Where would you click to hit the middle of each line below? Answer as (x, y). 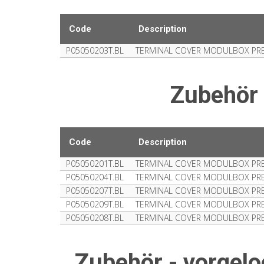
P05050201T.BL (95, 164)
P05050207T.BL (95, 191)
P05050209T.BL (95, 204)
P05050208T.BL (95, 218)
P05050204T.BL (95, 177)
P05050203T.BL (95, 50)
